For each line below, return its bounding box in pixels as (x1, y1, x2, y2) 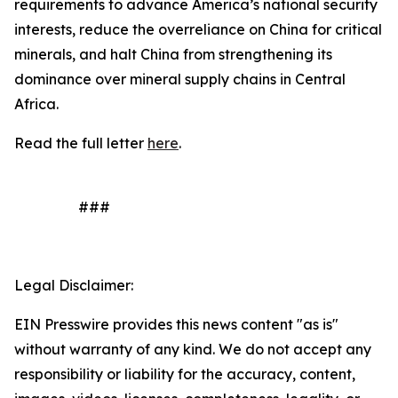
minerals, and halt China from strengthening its (14, 45, 332, 63)
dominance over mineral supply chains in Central (14, 70, 346, 88)
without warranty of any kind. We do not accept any (14, 340, 371, 358)
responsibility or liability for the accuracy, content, (14, 365, 355, 383)
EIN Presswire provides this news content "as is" (14, 315, 338, 333)
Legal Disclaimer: (14, 276, 133, 294)
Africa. (14, 95, 59, 113)
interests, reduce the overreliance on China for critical (14, 20, 382, 38)
